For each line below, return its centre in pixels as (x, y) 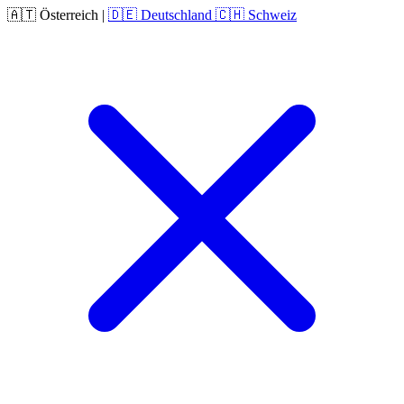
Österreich (69, 15)
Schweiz (272, 15)
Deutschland (176, 15)
